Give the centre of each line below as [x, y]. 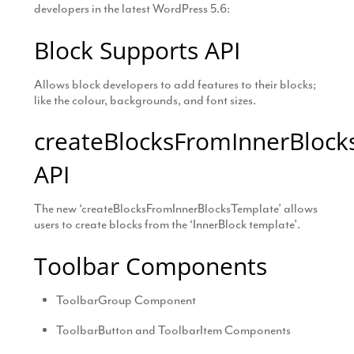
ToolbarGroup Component [126, 300]
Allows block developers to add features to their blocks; [175, 84]
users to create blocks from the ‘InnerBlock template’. [167, 225]
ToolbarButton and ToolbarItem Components [174, 330]
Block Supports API [137, 50]
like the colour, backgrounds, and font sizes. [145, 100]
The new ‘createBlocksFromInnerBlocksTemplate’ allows [175, 209]
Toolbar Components [150, 265]
